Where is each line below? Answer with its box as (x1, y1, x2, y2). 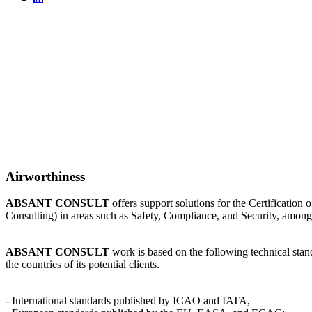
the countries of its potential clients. (6, 258, 159, 271)
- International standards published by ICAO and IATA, (6, 295, 250, 307)
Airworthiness (6, 169, 85, 184)
